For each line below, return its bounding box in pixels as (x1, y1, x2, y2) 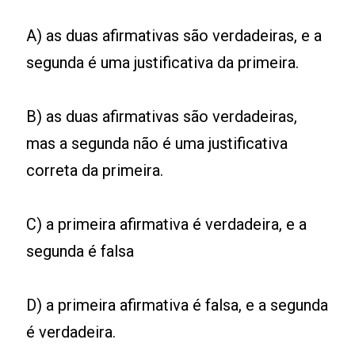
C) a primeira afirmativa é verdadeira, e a (26, 214, 307, 234)
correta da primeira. (26, 160, 164, 180)
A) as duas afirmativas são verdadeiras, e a (26, 25, 323, 45)
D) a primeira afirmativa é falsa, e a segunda (26, 295, 329, 315)
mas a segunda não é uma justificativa (26, 133, 288, 153)
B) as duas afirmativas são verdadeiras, (26, 106, 298, 126)
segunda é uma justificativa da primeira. (26, 52, 300, 72)
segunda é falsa (26, 241, 135, 261)
